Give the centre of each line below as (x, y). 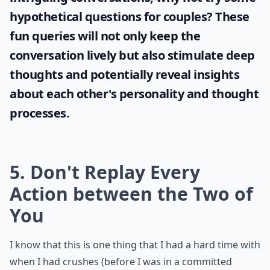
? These (228, 17)
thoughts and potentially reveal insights (124, 74)
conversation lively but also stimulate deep (132, 55)
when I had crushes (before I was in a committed (121, 262)
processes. (39, 113)
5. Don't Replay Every (105, 172)
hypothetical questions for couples (108, 17)
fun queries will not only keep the (105, 36)
